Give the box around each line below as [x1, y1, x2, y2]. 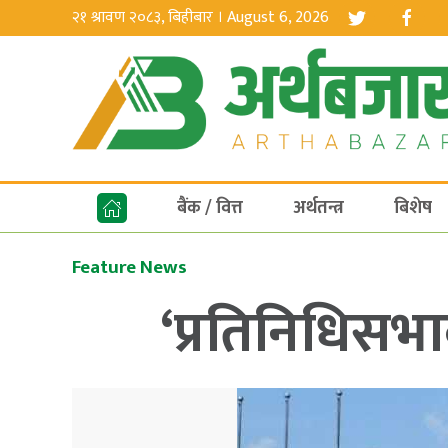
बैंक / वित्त [177, 192, 243, 223]
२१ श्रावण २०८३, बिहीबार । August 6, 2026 [72, 4, 329, 31]
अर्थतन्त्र [293, 192, 344, 223]
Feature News [72, 251, 187, 284]
